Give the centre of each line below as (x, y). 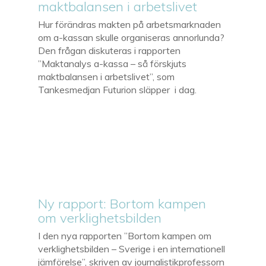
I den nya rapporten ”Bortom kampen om (125, 235)
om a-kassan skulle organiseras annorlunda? (132, 37)
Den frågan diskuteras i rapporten (110, 50)
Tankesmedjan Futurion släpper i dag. (118, 89)
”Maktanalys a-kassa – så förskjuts (113, 63)
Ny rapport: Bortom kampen (122, 203)
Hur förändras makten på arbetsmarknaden (130, 24)
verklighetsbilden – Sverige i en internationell (132, 248)
